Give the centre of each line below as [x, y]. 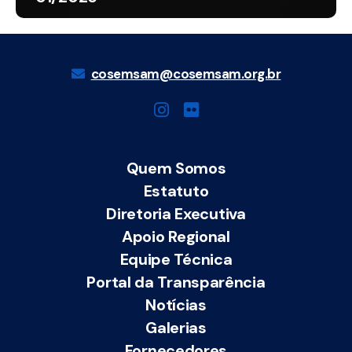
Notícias [176, 305]
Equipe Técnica [176, 260]
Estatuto [176, 191]
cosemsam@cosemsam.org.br [186, 74]
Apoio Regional [176, 237]
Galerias [176, 328]
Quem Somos [176, 169]
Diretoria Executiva [176, 214]
